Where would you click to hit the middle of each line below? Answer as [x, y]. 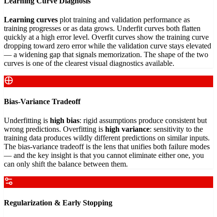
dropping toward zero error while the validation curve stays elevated [108, 46]
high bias [65, 121]
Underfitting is [27, 121]
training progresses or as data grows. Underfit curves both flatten [102, 28]
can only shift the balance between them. [66, 164]
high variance [127, 129]
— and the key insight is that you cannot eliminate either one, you [104, 155]
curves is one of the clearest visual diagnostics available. [89, 63]
